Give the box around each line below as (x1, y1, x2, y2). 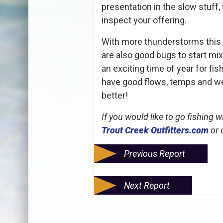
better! (101, 90, 128, 101)
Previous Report (123, 148, 185, 159)
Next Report (123, 180, 170, 191)
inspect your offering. (101, 15, 187, 26)
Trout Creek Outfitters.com (101, 125, 209, 136)
